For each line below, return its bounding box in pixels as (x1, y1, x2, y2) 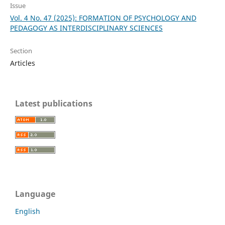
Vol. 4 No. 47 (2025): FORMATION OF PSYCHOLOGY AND (10, 13, 196, 23)
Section (10, 46, 32, 55)
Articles (10, 58, 35, 68)
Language (15, 188, 55, 199)
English (15, 206, 40, 216)
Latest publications (15, 97, 92, 109)
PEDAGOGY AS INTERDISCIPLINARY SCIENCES (10, 23, 163, 33)
